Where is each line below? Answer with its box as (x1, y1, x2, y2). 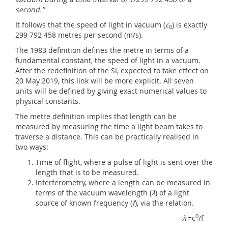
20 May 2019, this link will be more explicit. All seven (15, 76, 194, 85)
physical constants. (15, 96, 80, 106)
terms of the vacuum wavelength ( (36, 188, 152, 197)
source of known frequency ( (36, 198, 132, 208)
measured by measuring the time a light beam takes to (15, 122, 203, 131)
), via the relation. (135, 198, 194, 208)
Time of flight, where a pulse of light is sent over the (36, 157, 213, 167)
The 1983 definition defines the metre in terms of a (15, 45, 189, 55)
